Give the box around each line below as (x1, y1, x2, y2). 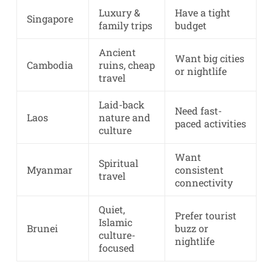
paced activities (174, 117, 246, 130)
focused (98, 241, 135, 255)
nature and (98, 111, 151, 124)
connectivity (174, 176, 233, 190)
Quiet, (98, 203, 125, 216)
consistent (174, 163, 224, 177)
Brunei (26, 222, 58, 235)
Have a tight (174, 6, 230, 19)
